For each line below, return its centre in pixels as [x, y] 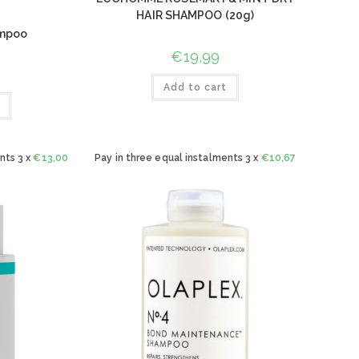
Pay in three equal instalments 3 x [178, 157]
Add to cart [196, 87]
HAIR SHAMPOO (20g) [196, 15]
